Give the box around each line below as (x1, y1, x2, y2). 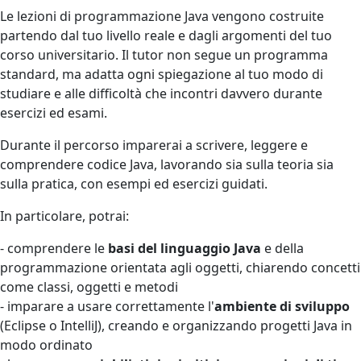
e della (261, 239, 304, 257)
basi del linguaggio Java (108, 239, 261, 257)
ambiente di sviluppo (214, 297, 350, 315)
